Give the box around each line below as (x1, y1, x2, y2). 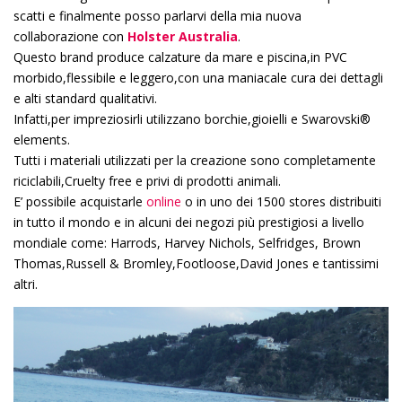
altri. (13, 275, 38, 293)
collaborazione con (13, 28, 127, 45)
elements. (13, 131, 70, 148)
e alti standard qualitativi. (13, 90, 157, 107)
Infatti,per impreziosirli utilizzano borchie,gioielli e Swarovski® (13, 110, 371, 127)
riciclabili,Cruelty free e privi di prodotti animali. (13, 172, 281, 189)
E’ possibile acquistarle (13, 193, 146, 210)
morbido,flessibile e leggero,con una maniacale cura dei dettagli (13, 69, 383, 86)
